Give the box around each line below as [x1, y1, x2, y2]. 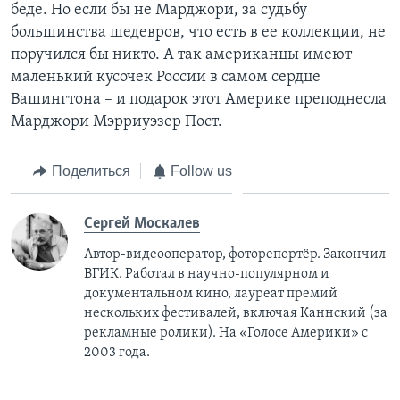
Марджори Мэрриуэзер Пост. [11, 112, 222, 130]
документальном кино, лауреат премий [84, 287, 337, 302]
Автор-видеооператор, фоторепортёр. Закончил [84, 247, 386, 262]
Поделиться [51, 162, 130, 179]
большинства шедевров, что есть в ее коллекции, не [11, 23, 386, 41]
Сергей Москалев [84, 215, 200, 233]
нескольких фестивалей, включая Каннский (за [84, 306, 387, 321]
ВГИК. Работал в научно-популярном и [84, 267, 329, 282]
